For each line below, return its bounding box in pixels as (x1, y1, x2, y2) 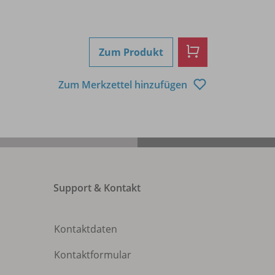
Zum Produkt (99, 45, 163, 59)
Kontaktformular (54, 247, 131, 261)
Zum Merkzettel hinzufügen (58, 78, 190, 92)
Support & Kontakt (53, 180, 141, 195)
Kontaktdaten (54, 222, 117, 236)
